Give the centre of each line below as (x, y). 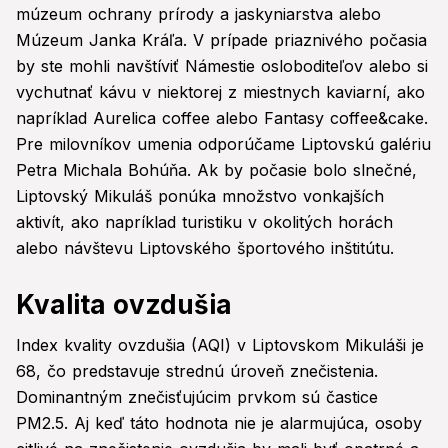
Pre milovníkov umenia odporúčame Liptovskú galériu (223, 144)
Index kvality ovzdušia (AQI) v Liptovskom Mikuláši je (220, 345)
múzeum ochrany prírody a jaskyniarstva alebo (198, 14)
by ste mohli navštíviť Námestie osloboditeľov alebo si (222, 66)
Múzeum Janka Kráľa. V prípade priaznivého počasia (221, 40)
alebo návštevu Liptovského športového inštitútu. (205, 248)
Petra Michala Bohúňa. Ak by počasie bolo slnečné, (216, 170)
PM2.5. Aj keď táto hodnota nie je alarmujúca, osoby (219, 423)
